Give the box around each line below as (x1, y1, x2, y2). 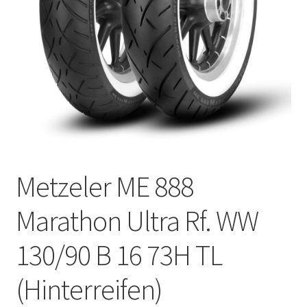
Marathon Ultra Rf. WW (15, 202, 258, 238)
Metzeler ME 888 (15, 168, 193, 204)
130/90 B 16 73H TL (15, 236, 222, 273)
